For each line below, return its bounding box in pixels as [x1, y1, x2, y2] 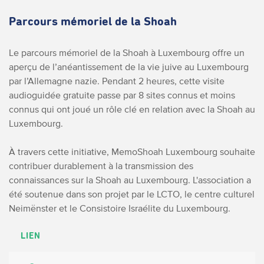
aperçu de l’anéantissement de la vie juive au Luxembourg [9, 61, 249, 72]
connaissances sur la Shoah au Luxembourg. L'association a [9, 174, 251, 185]
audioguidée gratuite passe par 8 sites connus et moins [9, 90, 235, 100]
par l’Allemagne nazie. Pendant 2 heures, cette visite [9, 75, 225, 86]
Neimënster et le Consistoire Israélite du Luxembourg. [9, 203, 230, 213]
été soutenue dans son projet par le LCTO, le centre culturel [9, 189, 255, 199]
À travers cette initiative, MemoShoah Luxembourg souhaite [9, 146, 255, 157]
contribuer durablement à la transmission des [9, 160, 193, 171]
